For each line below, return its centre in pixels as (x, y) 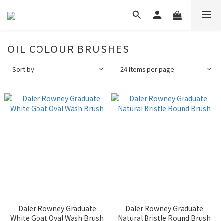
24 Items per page (147, 69)
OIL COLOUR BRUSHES (69, 49)
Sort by (23, 69)
